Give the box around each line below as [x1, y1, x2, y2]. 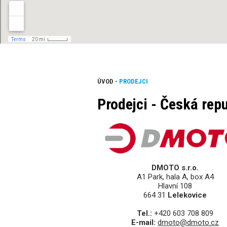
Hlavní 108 [158, 181, 193, 191]
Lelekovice [168, 191, 207, 200]
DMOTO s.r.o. [152, 163, 199, 173]
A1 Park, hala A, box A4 [136, 172, 214, 182]
